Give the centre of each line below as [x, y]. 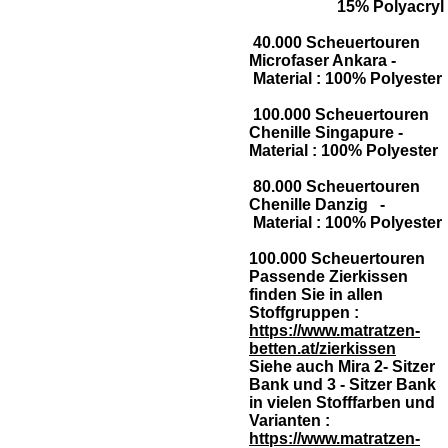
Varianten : [289, 420]
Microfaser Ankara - [336, 60]
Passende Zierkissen [328, 276]
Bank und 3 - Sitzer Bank [342, 384]
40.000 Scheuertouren [334, 42]
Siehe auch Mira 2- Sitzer [342, 366]
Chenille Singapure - [340, 132]
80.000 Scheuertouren [334, 186]
